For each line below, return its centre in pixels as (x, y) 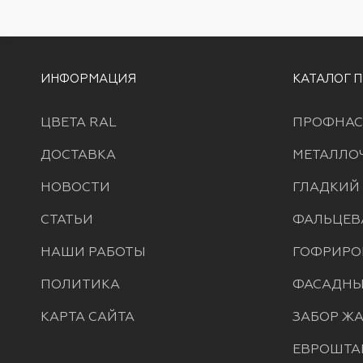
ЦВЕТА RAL (79, 122)
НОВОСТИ (75, 187)
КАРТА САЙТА (88, 316)
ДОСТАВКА (78, 154)
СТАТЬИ (67, 219)
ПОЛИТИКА (80, 284)
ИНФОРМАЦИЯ (88, 78)
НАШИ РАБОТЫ (93, 252)
